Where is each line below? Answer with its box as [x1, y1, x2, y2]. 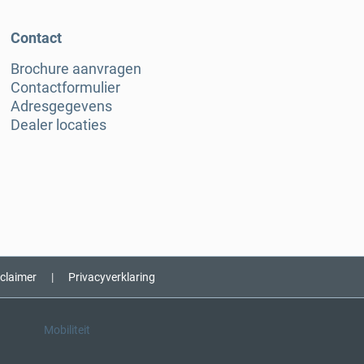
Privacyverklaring [68, 271, 155, 284]
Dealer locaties [11, 116, 106, 134]
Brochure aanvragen [11, 60, 141, 78]
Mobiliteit [43, 323, 90, 337]
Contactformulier [11, 79, 120, 97]
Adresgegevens [11, 97, 112, 115]
